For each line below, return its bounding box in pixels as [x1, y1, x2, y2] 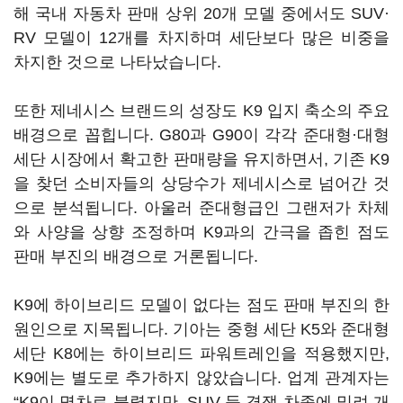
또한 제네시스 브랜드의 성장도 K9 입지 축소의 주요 [13, 102, 390, 120]
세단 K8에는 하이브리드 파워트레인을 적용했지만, [13, 345, 390, 363]
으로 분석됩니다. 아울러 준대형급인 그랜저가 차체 [13, 199, 390, 217]
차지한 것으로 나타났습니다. [13, 53, 226, 71]
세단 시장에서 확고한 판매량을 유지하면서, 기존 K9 [13, 150, 390, 168]
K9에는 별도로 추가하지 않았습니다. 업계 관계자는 [13, 369, 390, 387]
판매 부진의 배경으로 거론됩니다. [13, 247, 258, 265]
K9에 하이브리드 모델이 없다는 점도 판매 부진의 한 [13, 296, 390, 314]
